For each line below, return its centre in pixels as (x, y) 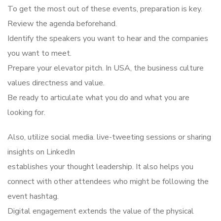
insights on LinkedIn (41, 152)
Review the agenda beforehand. (62, 24)
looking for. (26, 113)
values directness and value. (56, 83)
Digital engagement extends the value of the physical (101, 211)
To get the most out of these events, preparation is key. (105, 9)
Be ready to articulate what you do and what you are (98, 98)
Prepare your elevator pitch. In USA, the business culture (106, 68)
